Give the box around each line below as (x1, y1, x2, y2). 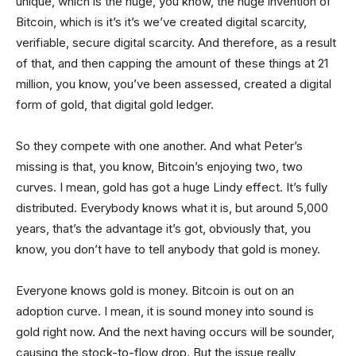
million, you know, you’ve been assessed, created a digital (16, 75, 331, 91)
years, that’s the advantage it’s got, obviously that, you (16, 220, 311, 236)
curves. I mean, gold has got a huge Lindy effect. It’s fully (16, 179, 327, 195)
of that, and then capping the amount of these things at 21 (16, 55, 328, 71)
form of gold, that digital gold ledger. (16, 96, 214, 112)
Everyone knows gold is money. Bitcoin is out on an (16, 282, 294, 298)
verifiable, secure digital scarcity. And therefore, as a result (16, 34, 336, 50)
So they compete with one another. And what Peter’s (16, 137, 303, 153)
